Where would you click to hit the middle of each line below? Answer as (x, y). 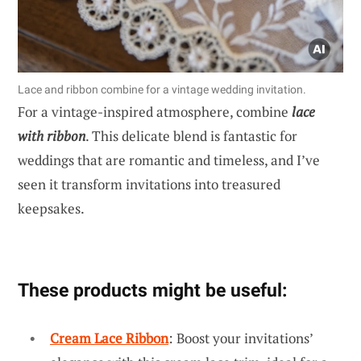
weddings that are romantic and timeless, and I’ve (169, 160)
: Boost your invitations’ (241, 338)
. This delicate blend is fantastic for (191, 135)
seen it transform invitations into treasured (149, 184)
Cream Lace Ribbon (109, 338)
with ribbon (52, 135)
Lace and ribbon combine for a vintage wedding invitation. (162, 89)
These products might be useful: (152, 290)
